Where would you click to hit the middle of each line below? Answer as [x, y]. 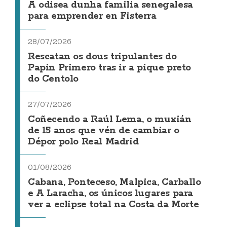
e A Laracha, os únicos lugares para [111, 194]
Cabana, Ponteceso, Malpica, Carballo [115, 183]
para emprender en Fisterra [92, 16]
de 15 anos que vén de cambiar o [104, 131]
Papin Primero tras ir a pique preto [110, 68]
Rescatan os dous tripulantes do [102, 57]
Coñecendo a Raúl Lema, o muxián [110, 120]
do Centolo [53, 79]
